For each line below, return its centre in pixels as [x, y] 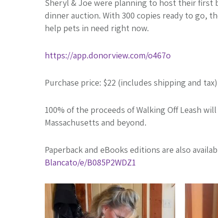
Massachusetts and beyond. [96, 123]
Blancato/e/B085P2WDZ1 [90, 163]
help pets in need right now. [97, 28]
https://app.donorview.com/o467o [108, 55]
